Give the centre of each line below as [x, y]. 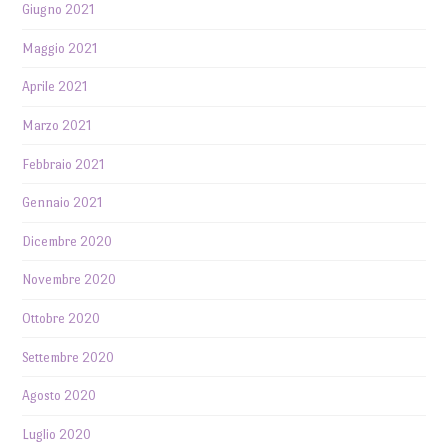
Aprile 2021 [55, 87]
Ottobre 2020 [61, 319]
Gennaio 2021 [62, 203]
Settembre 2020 [68, 357]
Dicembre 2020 [67, 241]
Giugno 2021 [58, 10]
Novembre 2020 [69, 280]
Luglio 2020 [57, 434]
